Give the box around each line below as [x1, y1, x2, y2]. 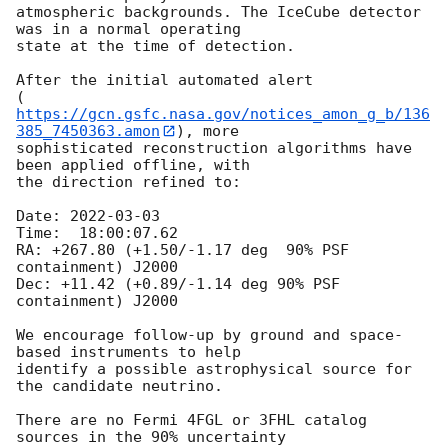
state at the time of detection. [16, 36, 295, 55]
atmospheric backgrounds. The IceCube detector [16, 2, 421, 21]
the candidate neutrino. [16, 377, 223, 396]
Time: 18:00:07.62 [16, 224, 178, 243]
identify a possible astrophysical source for [16, 360, 412, 379]
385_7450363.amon [16, 121, 160, 140]
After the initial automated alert [16, 70, 313, 89]
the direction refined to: [16, 173, 241, 192]
